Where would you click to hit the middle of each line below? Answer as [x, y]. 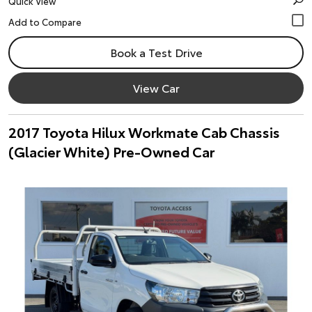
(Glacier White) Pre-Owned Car [111, 151]
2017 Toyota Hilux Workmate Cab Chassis [144, 132]
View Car [156, 87]
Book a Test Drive [156, 52]
